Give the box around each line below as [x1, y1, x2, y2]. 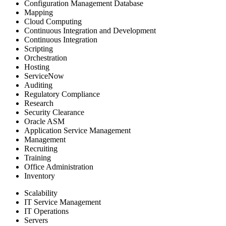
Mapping [24, 8, 53, 17]
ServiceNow [24, 71, 64, 80]
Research [24, 98, 53, 107]
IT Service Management [24, 197, 101, 206]
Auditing [24, 80, 52, 89]
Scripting [24, 44, 53, 53]
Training [24, 153, 51, 162]
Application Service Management [24, 126, 131, 135]
